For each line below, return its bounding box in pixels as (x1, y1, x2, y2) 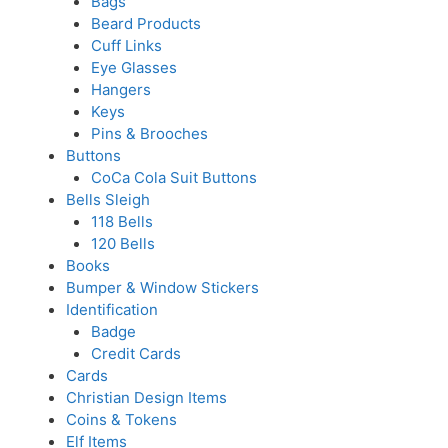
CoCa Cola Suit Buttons (91, 168, 257, 187)
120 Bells (91, 234, 155, 253)
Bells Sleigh (65, 190, 150, 209)
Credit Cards (91, 344, 181, 363)
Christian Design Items (65, 388, 227, 407)
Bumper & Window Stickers (65, 278, 259, 297)
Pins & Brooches (91, 124, 208, 143)
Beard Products (91, 14, 201, 33)
